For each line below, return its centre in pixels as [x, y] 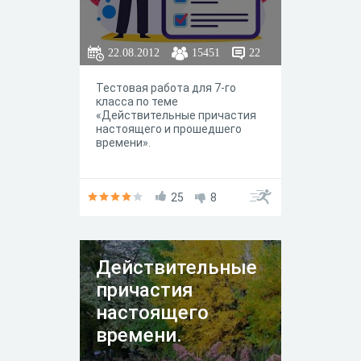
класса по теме [137, 102]
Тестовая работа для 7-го [166, 88]
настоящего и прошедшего [169, 129]
